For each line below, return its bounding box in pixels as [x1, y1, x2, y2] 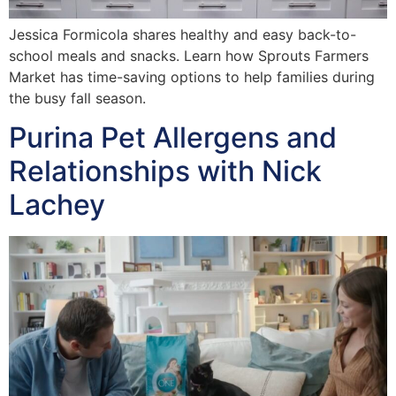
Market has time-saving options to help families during [9, 67, 375, 86]
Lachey [9, 187, 105, 223]
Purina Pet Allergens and [9, 120, 337, 156]
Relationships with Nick [9, 154, 322, 189]
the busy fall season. [9, 88, 146, 107]
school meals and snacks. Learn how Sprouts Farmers [9, 46, 369, 65]
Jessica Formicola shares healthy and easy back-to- [9, 25, 356, 43]
